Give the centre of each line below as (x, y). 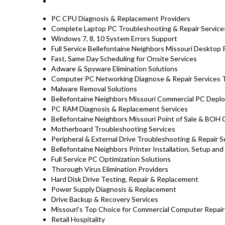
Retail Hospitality (78, 219)
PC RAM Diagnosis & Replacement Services (120, 109)
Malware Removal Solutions (94, 89)
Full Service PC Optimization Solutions (111, 159)
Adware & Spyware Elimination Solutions (115, 69)
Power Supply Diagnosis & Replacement (115, 189)
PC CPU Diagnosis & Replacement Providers (122, 19)
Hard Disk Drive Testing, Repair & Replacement (126, 179)
